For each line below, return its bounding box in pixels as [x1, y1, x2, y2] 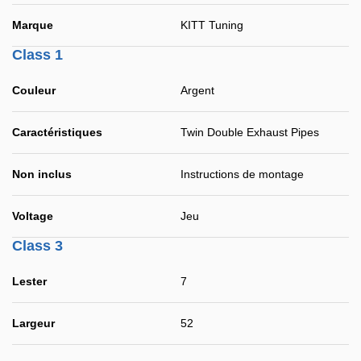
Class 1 [12, 47, 63, 63]
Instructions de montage [180, 168, 304, 180]
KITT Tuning [180, 19, 243, 31]
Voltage [12, 210, 53, 222]
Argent [180, 84, 214, 97]
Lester [12, 275, 47, 288]
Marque [12, 19, 53, 31]
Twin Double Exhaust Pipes [180, 126, 319, 139]
